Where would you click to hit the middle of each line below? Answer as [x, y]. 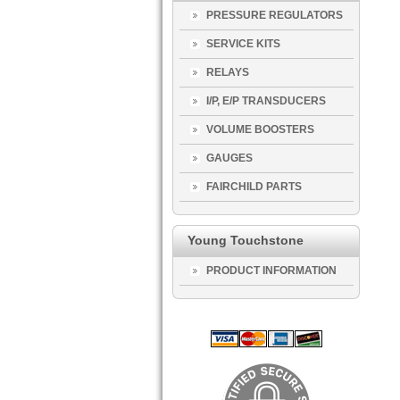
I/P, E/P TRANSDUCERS [266, 101]
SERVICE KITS [243, 44]
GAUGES [229, 158]
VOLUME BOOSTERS [260, 129]
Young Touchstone [246, 240]
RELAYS [228, 72]
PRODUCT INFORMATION [271, 271]
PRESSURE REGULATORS [275, 15]
